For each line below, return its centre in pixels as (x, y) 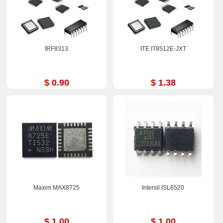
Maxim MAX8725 (57, 187)
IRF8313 (57, 49)
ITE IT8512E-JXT (163, 49)
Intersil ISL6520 (163, 187)
